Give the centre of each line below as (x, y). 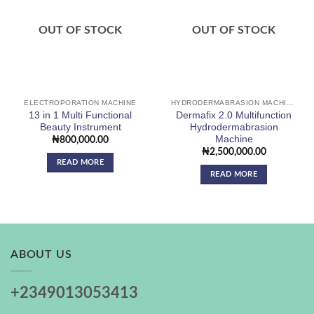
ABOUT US (41, 254)
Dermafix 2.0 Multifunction (234, 115)
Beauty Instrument (80, 127)
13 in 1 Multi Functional (80, 115)
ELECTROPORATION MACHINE (80, 102)
